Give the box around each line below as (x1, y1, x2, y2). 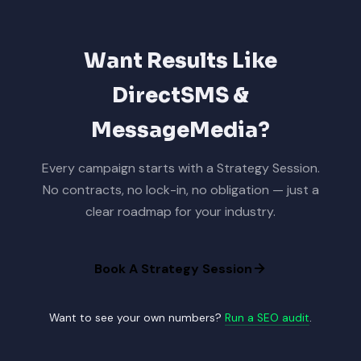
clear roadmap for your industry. (85, 202, 276, 220)
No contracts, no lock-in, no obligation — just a (42, 180, 319, 198)
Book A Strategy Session (94, 259, 252, 277)
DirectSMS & (112, 81, 249, 108)
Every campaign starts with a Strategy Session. (41, 159, 320, 176)
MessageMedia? (91, 116, 270, 143)
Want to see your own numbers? (49, 310, 225, 325)
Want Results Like (84, 47, 277, 73)
